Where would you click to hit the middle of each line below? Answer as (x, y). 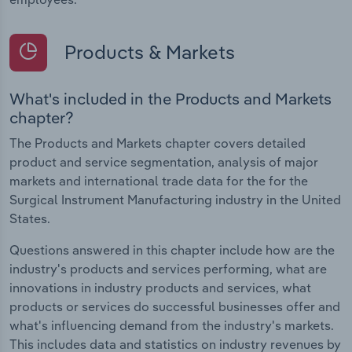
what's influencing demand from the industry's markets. (172, 326)
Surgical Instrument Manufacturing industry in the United (175, 200)
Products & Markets (147, 51)
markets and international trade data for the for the (159, 181)
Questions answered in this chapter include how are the (172, 250)
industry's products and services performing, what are (168, 269)
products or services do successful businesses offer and (175, 307)
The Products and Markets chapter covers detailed (158, 143)
